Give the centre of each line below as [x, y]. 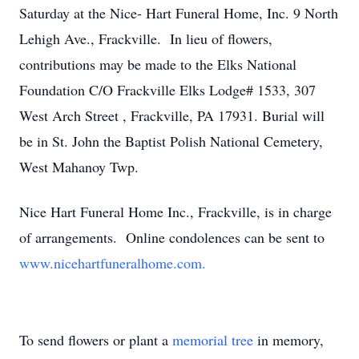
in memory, [288, 340]
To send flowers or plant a [96, 340]
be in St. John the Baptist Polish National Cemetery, [171, 141]
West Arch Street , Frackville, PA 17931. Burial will [172, 115]
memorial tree [213, 340]
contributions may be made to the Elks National [158, 64]
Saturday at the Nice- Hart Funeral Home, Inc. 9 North [179, 13]
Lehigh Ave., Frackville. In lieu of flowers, [146, 38]
